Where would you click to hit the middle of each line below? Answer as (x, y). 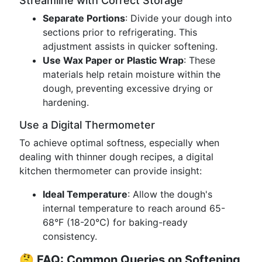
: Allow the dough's (170, 194)
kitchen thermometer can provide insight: (111, 171)
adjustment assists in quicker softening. (130, 46)
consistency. (70, 236)
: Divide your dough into (179, 18)
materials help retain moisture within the (132, 74)
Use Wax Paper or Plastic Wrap (113, 60)
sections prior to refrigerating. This (120, 32)
